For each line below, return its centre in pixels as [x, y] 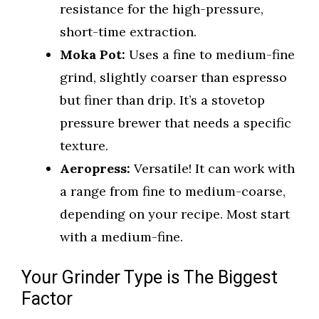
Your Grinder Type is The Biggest [150, 278]
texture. [84, 146]
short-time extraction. [128, 32]
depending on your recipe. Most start [175, 214]
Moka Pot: [93, 55]
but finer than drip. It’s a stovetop [162, 100]
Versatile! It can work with [213, 169]
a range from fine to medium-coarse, [173, 192]
